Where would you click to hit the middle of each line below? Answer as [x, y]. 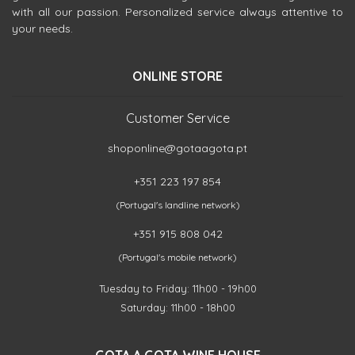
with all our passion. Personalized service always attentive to [177, 12]
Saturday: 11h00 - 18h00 [177, 307]
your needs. [42, 29]
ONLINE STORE [177, 76]
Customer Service [177, 118]
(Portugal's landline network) [177, 205]
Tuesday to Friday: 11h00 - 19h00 [177, 288]
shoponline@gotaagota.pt [177, 148]
